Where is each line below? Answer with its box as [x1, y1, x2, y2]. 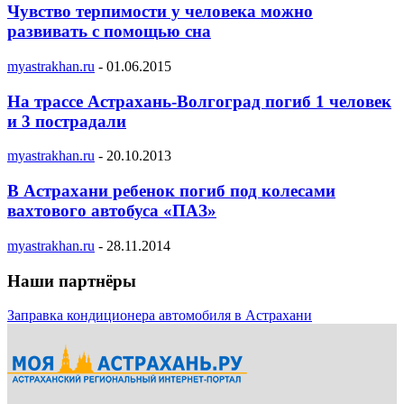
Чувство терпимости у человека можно [7, 2, 313, 22]
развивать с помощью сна [7, 22, 211, 41]
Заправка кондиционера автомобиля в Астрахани [7, 308, 312, 324]
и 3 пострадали [7, 111, 126, 131]
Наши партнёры [7, 271, 136, 290]
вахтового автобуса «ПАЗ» [7, 201, 216, 221]
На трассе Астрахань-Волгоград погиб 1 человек [7, 91, 391, 111]
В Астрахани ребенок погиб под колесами [7, 181, 335, 201]
